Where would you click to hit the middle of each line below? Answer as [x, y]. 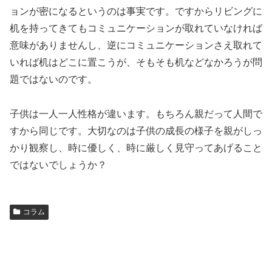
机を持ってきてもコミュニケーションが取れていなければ [136, 28]
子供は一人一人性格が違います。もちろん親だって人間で [136, 114]
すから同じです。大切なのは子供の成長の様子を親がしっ [136, 131]
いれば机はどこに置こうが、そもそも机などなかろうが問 [136, 62]
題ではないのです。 [53, 79]
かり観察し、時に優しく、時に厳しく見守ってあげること [136, 148]
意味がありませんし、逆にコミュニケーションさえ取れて [136, 45]
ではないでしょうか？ [58, 165]
